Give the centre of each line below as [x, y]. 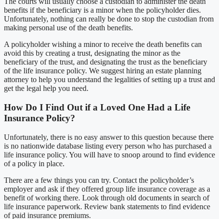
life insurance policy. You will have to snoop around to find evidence [109, 154]
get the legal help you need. [46, 88]
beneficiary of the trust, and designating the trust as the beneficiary [106, 62]
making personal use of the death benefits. [68, 28]
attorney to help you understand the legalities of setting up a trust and [109, 80]
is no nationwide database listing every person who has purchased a [108, 146]
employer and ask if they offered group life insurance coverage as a [107, 189]
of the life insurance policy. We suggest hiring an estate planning [103, 71]
